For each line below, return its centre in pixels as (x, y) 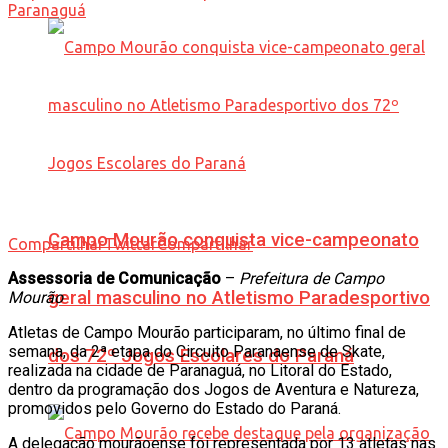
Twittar (130, 243)
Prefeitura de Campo (311, 278)
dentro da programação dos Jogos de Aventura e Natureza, (213, 389)
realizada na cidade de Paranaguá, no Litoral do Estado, (200, 370)
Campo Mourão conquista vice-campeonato (233, 239)
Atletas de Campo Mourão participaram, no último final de (207, 332)
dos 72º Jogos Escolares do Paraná (201, 355)
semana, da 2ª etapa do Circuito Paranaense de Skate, (196, 351)
